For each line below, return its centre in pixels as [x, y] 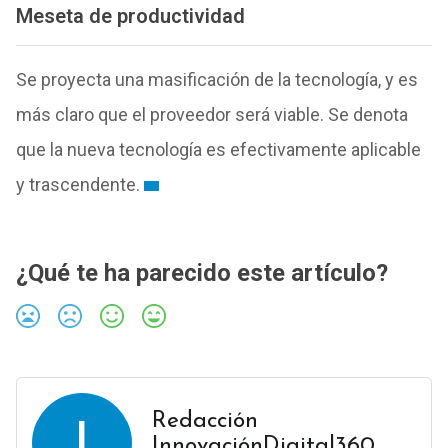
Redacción [204, 421]
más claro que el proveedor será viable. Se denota [211, 114]
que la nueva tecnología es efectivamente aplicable [218, 149]
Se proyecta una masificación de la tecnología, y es [216, 79]
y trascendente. [77, 184]
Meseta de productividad [130, 15]
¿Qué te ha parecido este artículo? [201, 272]
